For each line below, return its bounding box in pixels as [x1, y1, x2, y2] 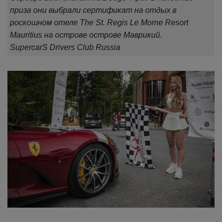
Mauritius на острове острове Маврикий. [10, 30, 162, 39]
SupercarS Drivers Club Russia [10, 43, 120, 52]
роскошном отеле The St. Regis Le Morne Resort [10, 18, 188, 27]
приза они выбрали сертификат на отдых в [10, 5, 176, 14]
